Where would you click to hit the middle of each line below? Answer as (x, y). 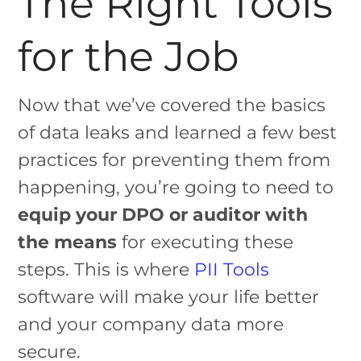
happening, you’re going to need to (176, 187)
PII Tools (232, 270)
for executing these (208, 242)
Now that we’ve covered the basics (172, 105)
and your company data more (151, 324)
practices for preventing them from (174, 160)
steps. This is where (106, 270)
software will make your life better (169, 297)
